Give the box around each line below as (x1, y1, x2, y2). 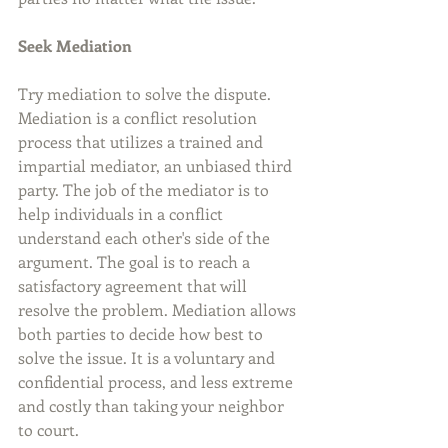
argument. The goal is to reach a (18, 251, 254, 273)
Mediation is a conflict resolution (18, 107, 261, 129)
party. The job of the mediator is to (18, 179, 273, 201)
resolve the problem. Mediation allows (18, 299, 300, 321)
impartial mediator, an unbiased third (18, 155, 296, 177)
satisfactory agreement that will (18, 275, 251, 297)
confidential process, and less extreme (18, 371, 297, 393)
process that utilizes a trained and (18, 131, 267, 153)
